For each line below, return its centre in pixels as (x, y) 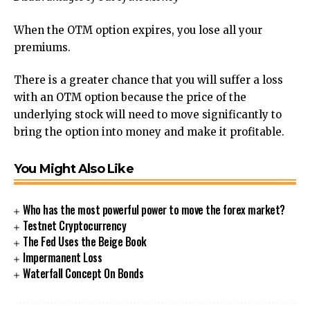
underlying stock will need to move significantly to (148, 115)
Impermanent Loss (63, 258)
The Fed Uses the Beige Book (85, 242)
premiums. (42, 47)
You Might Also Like (74, 169)
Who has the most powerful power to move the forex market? (154, 210)
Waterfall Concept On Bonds (83, 274)
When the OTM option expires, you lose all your (138, 30)
